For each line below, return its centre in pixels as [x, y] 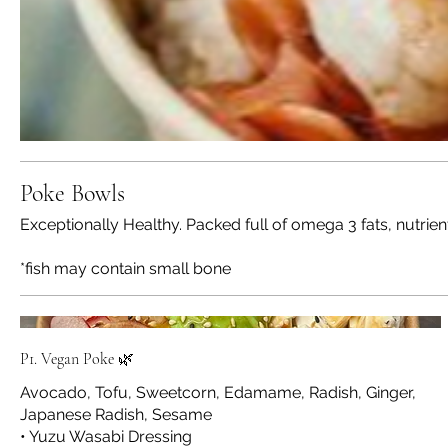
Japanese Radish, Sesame [116, 414]
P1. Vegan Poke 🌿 [77, 358]
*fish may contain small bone [125, 268]
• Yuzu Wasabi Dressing [106, 436]
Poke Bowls [72, 193]
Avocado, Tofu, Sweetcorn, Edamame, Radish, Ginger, [218, 392]
